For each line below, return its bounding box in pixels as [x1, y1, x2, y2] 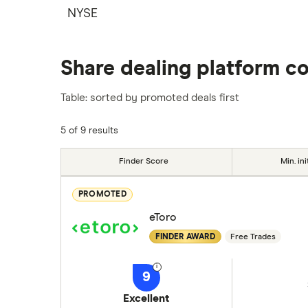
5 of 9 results [60, 125, 118, 135]
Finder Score [118, 157, 168, 166]
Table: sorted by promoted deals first [60, 93, 239, 104]
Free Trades [230, 232, 276, 241]
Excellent [123, 292, 170, 304]
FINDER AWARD [155, 232, 215, 241]
